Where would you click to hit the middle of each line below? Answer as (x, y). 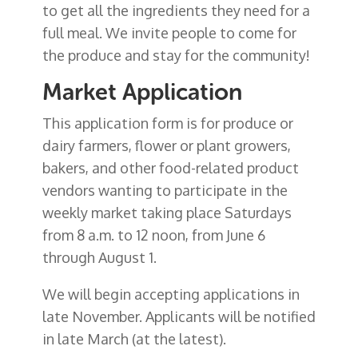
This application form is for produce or (167, 123)
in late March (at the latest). (134, 338)
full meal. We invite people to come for (169, 32)
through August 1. (101, 257)
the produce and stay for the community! (176, 55)
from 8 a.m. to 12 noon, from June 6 (153, 235)
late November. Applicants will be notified (179, 316)
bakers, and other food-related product (170, 167)
